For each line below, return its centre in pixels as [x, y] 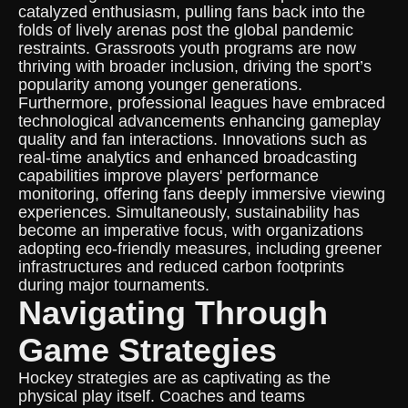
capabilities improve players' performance [168, 176]
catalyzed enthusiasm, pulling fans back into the [192, 12]
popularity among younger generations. [160, 85]
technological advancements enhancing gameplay [199, 121]
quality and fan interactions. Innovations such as [193, 139]
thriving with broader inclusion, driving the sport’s [195, 66]
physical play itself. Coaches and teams [162, 396]
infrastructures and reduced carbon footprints [181, 267]
